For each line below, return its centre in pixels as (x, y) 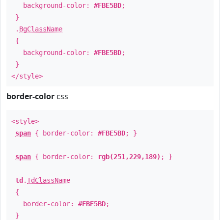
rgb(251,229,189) (129, 157)
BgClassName (41, 29)
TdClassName (49, 180)
